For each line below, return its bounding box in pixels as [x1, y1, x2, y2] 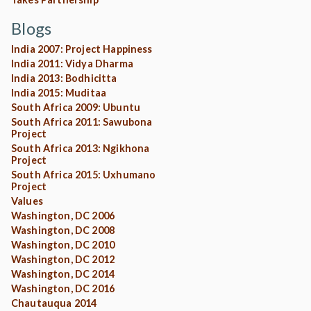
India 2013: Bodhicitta [11, 72, 117, 84]
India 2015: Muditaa [11, 86, 107, 99]
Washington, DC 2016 [11, 282, 115, 294]
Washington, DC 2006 [11, 209, 115, 221]
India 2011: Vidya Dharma [11, 57, 133, 69]
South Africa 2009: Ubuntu [11, 101, 140, 113]
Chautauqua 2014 [11, 296, 97, 309]
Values [11, 194, 43, 207]
